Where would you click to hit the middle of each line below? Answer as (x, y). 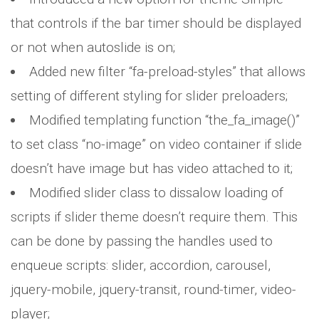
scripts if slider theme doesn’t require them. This (154, 217)
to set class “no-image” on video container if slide (156, 144)
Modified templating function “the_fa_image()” (165, 120)
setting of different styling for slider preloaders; (149, 96)
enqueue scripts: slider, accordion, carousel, (141, 265)
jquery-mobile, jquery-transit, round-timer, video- (153, 289)
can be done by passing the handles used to (142, 241)
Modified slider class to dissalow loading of (157, 193)
